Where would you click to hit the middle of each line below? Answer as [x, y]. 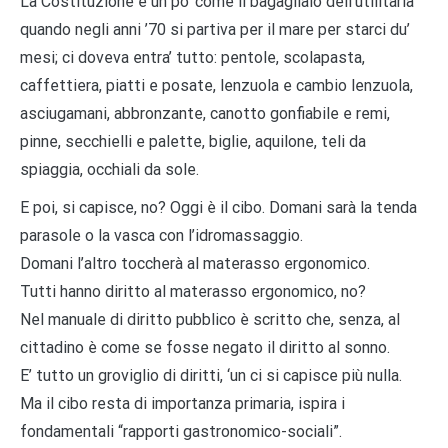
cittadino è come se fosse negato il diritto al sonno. [205, 347]
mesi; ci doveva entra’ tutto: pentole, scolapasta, [192, 57]
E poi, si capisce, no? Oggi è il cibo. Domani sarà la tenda [218, 207]
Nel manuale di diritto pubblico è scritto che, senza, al [210, 319]
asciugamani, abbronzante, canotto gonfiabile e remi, [205, 113]
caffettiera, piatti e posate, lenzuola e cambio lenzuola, [216, 85]
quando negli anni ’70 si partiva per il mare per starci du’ [215, 29]
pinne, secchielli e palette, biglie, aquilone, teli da [193, 141]
